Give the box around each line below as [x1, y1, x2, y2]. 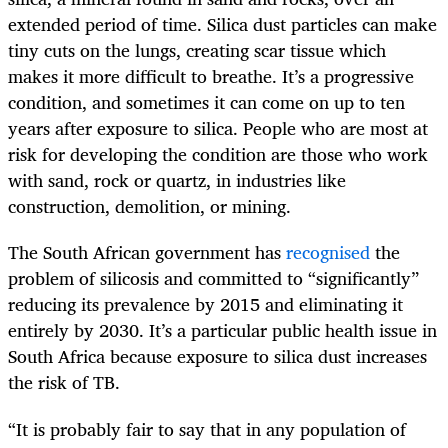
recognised [286, 237, 370, 268]
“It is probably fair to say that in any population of [8, 413, 406, 444]
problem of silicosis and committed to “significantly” [8, 263, 419, 294]
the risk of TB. [8, 367, 120, 398]
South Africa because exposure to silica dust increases [8, 341, 427, 372]
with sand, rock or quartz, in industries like [8, 165, 346, 196]
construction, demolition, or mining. [8, 191, 291, 222]
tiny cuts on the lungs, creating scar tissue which [8, 35, 386, 66]
